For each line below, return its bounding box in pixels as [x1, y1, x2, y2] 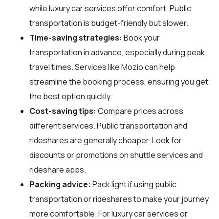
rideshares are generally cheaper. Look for [29, 134, 182, 146]
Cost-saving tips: [29, 105, 96, 116]
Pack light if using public [91, 178, 176, 190]
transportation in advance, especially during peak [29, 46, 205, 58]
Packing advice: [29, 178, 91, 190]
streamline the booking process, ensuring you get [29, 76, 208, 87]
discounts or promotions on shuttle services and [29, 149, 203, 160]
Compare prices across [96, 105, 183, 116]
